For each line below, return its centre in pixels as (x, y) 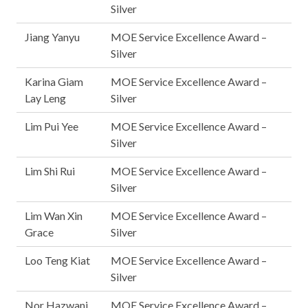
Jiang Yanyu (52, 37)
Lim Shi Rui (50, 171)
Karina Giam (54, 81)
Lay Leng (45, 98)
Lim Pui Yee (52, 126)
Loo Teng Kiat (57, 260)
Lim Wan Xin (54, 216)
